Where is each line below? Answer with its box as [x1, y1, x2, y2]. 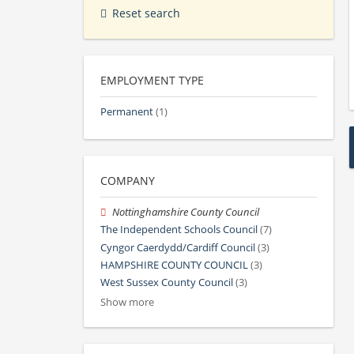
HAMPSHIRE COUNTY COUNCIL [100, 258, 248, 272]
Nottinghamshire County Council [112, 205, 260, 220]
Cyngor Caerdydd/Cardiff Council [100, 240, 255, 254]
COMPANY [100, 173, 155, 189]
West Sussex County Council [100, 276, 233, 290]
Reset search [112, 6, 180, 21]
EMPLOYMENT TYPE [100, 73, 204, 88]
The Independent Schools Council [100, 223, 258, 237]
